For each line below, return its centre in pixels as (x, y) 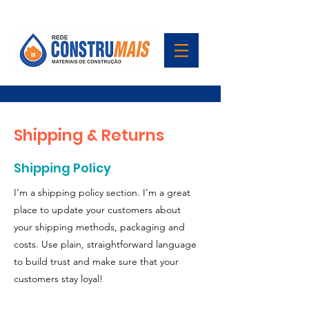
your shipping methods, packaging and (99, 227)
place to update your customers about (97, 210)
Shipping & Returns (89, 135)
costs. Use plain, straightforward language (105, 244)
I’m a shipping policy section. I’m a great (102, 192)
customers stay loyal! (58, 279)
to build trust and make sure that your (96, 261)
